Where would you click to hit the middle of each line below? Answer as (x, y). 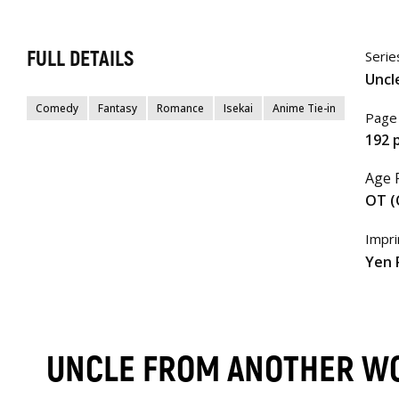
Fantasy (118, 109)
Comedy (57, 109)
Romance (180, 109)
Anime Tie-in (304, 109)
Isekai (238, 109)
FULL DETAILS (80, 60)
